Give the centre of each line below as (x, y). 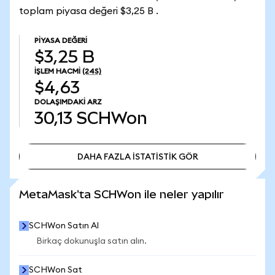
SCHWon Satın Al (64, 226)
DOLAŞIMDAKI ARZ (68, 102)
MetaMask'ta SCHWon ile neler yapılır (122, 194)
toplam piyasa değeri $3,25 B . (89, 11)
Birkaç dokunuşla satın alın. (91, 241)
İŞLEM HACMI (57, 71)
